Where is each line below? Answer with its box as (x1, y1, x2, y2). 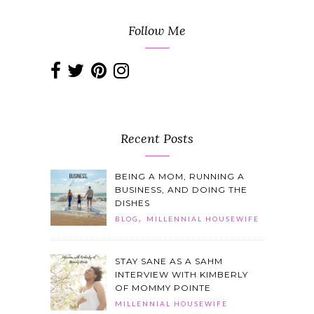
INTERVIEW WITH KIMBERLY (114, 269, 248, 280)
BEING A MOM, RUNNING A (114, 171, 245, 182)
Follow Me (128, 22, 186, 39)
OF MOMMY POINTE (114, 282, 211, 294)
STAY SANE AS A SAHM (114, 256, 223, 267)
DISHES (114, 198, 150, 209)
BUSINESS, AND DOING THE (114, 184, 247, 196)
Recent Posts (121, 130, 193, 147)
